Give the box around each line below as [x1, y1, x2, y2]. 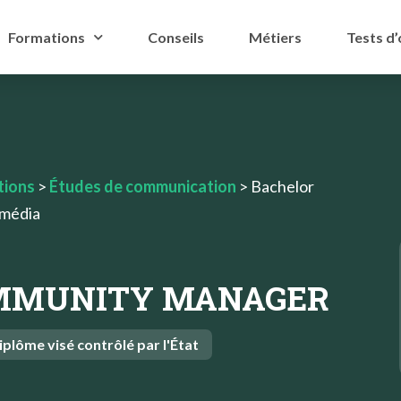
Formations [7, 28, 85, 46]
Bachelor [251, 176, 314, 196]
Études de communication [49, 176, 236, 196]
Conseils [147, 28, 204, 46]
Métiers [248, 28, 302, 46]
